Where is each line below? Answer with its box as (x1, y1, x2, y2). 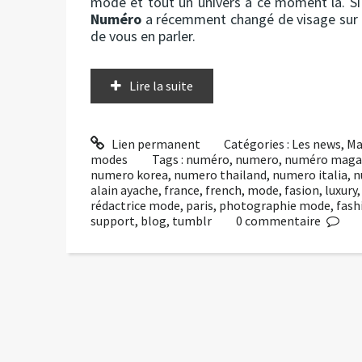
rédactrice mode (90, 196, 180, 213)
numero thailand (174, 166, 267, 183)
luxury (325, 181, 357, 198)
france (164, 181, 200, 198)
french (205, 181, 242, 198)
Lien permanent (108, 135, 200, 152)
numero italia (272, 166, 347, 183)
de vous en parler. (90, 26, 196, 45)
